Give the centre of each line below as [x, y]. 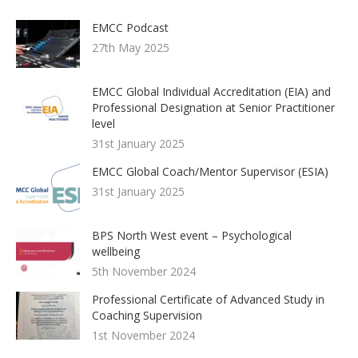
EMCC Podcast [130, 28]
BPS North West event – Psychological [192, 235]
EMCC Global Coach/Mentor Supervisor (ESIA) [210, 171]
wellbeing [116, 251]
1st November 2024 [143, 335]
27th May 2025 [131, 48]
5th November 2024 [144, 271]
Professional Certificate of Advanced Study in [208, 299]
